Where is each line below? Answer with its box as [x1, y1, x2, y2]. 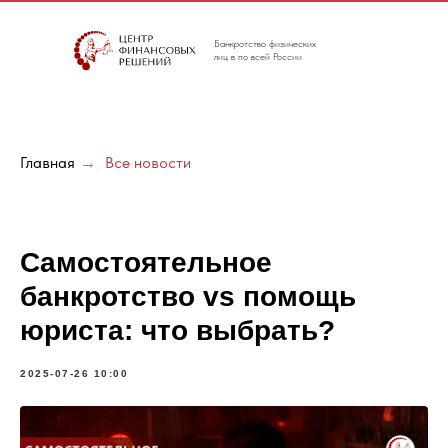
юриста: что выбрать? [20, 315, 335, 347]
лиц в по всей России [214, 50, 302, 62]
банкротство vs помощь [20, 281, 356, 313]
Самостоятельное [20, 247, 272, 279]
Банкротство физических [214, 37, 316, 49]
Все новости [105, 153, 191, 172]
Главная [20, 153, 75, 172]
